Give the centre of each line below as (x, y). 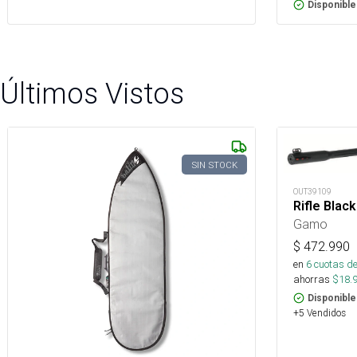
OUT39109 (312, 192)
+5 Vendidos (320, 313)
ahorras (312, 280)
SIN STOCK (214, 165)
